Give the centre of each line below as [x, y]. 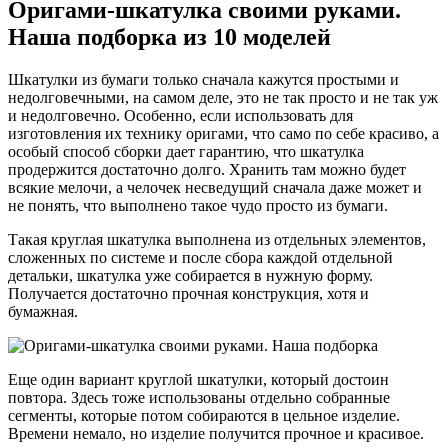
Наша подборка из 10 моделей [169, 37]
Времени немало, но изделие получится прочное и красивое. [218, 434]
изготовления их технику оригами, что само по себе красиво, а [223, 134]
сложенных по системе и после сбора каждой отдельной [200, 258]
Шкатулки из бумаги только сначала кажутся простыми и [203, 80]
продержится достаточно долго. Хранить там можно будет [207, 170]
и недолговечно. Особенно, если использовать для [180, 116]
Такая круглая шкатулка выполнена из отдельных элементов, [217, 240]
